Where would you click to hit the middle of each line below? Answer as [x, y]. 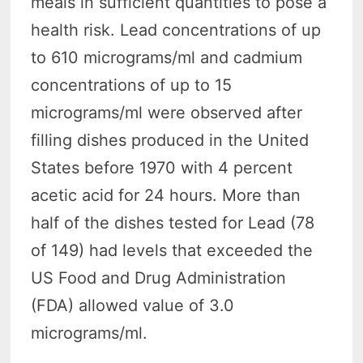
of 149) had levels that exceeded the [172, 250]
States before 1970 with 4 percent [162, 167]
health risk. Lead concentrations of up [176, 30]
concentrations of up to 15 [132, 85]
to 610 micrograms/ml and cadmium [167, 57]
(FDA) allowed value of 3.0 [133, 305]
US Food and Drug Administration [159, 278]
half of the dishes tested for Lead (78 [173, 222]
